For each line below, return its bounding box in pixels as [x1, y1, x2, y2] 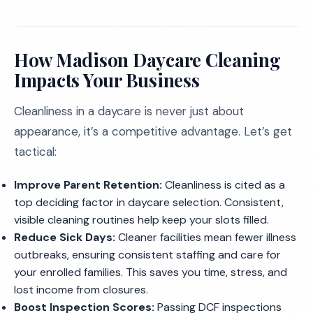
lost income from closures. [14, 282, 148, 297]
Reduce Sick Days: [14, 230, 115, 245]
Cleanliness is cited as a [162, 177, 285, 192]
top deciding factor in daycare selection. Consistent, [14, 195, 284, 210]
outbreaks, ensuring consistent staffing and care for [14, 247, 281, 262]
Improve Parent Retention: [14, 177, 162, 192]
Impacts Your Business [14, 68, 200, 92]
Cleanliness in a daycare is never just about [14, 103, 244, 119]
